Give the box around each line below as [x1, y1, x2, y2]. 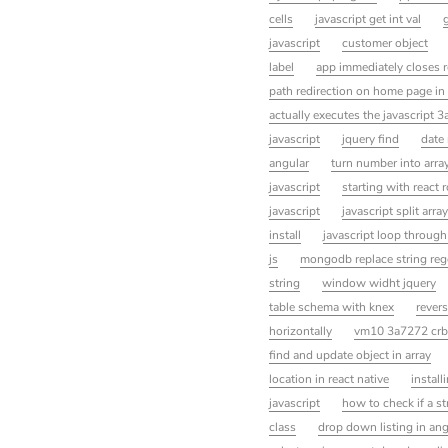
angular [268, 154, 309, 171]
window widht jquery [321, 274, 436, 291]
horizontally [268, 322, 332, 339]
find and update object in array [268, 346, 431, 363]
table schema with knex [268, 298, 394, 315]
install [268, 226, 301, 243]
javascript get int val [314, 10, 421, 27]
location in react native [268, 370, 389, 387]
